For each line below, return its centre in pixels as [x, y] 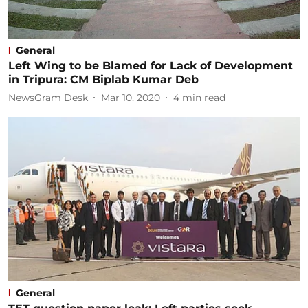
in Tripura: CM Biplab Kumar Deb [103, 79]
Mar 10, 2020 [131, 97]
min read [204, 97]
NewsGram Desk [48, 97]
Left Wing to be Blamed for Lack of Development [151, 66]
